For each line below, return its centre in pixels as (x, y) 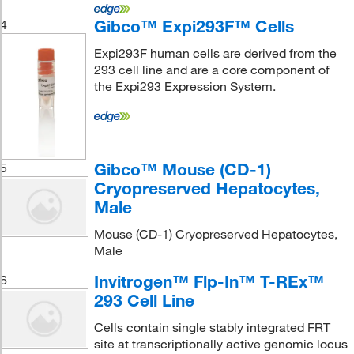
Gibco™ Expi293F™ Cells (194, 26)
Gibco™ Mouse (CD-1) (182, 169)
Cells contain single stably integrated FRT (212, 327)
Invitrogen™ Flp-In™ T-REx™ (209, 281)
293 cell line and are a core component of (211, 70)
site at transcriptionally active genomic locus (220, 344)
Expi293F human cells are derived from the (215, 53)
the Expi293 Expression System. (185, 86)
